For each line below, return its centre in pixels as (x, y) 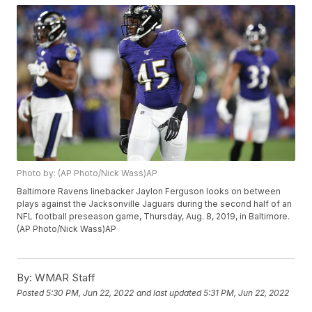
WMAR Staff (64, 278)
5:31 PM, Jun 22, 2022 (247, 292)
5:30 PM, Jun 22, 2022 (90, 292)
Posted (32, 292)
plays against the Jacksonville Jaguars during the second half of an (155, 204)
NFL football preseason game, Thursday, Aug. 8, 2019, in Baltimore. (154, 217)
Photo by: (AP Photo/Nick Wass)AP (87, 173)
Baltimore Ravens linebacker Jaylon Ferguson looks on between (149, 192)
